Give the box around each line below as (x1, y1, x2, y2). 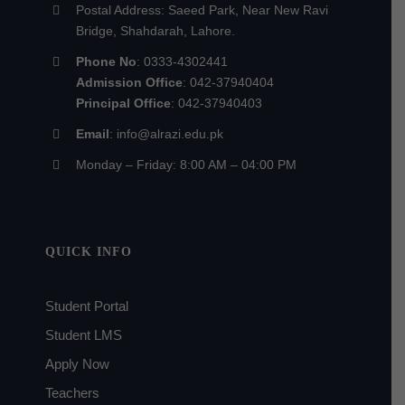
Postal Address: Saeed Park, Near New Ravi (75, 2, 328, 17)
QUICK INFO (44, 245, 132, 259)
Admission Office (75, 74, 183, 89)
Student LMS (44, 327, 122, 344)
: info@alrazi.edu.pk (108, 126, 223, 141)
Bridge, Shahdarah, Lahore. (75, 23, 235, 38)
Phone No (75, 53, 137, 69)
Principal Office (75, 95, 171, 110)
